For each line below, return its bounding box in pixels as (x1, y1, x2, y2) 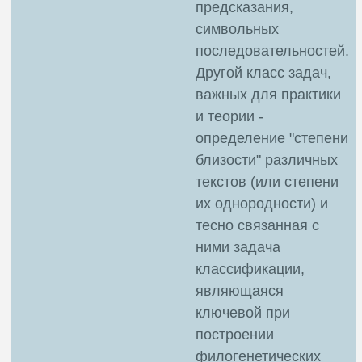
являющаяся (196, 282, 284, 299)
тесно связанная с (196, 217, 319, 234)
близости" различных (196, 151, 338, 168)
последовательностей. (196, 42, 349, 59)
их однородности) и (196, 195, 328, 212)
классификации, (196, 260, 305, 277)
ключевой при (196, 304, 290, 321)
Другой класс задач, (196, 64, 331, 81)
